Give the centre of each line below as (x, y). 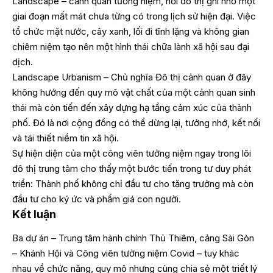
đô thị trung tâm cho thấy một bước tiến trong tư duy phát (132, 169)
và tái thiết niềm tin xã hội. (66, 138)
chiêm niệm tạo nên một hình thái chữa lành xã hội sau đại (131, 47)
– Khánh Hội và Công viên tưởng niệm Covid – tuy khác (126, 253)
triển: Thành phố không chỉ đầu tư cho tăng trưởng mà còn (133, 184)
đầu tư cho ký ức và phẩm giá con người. (97, 199)
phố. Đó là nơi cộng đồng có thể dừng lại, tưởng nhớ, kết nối (136, 123)
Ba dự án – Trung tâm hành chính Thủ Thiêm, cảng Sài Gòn (133, 238)
